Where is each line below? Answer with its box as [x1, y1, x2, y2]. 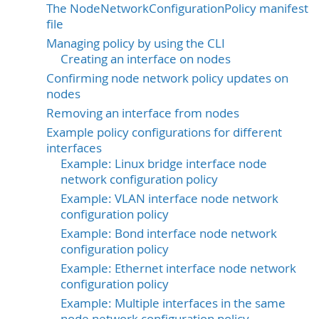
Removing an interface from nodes [46, 105, 239, 121]
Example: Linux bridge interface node [61, 155, 267, 172]
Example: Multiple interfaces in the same [61, 295, 286, 311]
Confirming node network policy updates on [46, 70, 288, 86]
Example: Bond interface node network [61, 225, 277, 241]
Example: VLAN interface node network [61, 190, 278, 206]
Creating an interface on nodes [61, 51, 231, 67]
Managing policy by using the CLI [46, 35, 225, 51]
